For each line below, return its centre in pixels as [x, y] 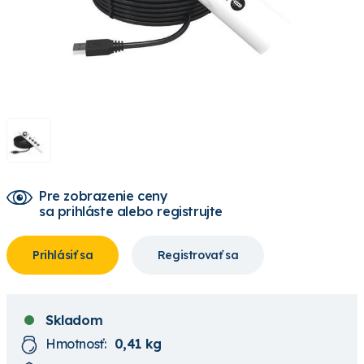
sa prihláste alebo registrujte [131, 212]
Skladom [74, 321]
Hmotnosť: [76, 343]
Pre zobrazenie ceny [104, 196]
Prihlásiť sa [63, 256]
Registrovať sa [198, 256]
